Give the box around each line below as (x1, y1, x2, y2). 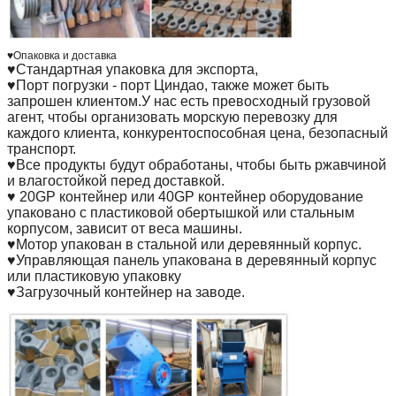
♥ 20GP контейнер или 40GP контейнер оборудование (7, 188, 363, 204)
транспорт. (7, 141, 76, 156)
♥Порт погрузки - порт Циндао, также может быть (7, 77, 329, 93)
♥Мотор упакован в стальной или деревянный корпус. (7, 236, 362, 252)
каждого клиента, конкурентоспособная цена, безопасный (7, 125, 388, 141)
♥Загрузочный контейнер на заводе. (7, 284, 245, 300)
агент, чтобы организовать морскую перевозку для (7, 109, 338, 125)
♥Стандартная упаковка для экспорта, (7, 61, 258, 77)
